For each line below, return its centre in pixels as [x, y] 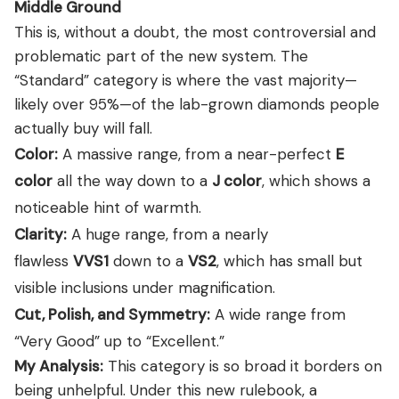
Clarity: [41, 234]
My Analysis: [59, 366]
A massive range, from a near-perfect [197, 154]
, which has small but [289, 261]
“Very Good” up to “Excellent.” [119, 341]
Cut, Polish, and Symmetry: [112, 314]
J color [237, 180]
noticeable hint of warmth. [108, 207]
